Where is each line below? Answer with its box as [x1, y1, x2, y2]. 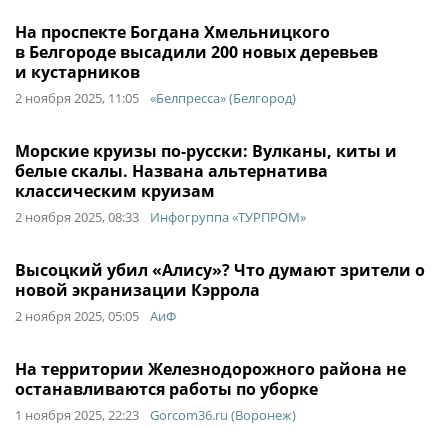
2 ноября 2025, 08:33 [15, 208, 139, 226]
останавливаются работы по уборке [15, 378, 318, 400]
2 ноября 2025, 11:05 [15, 89, 139, 107]
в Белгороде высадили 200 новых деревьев [15, 41, 378, 63]
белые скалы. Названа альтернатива [15, 160, 328, 182]
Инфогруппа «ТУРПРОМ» [150, 208, 306, 226]
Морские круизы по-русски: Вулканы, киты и [15, 140, 397, 162]
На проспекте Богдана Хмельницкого [15, 21, 330, 43]
